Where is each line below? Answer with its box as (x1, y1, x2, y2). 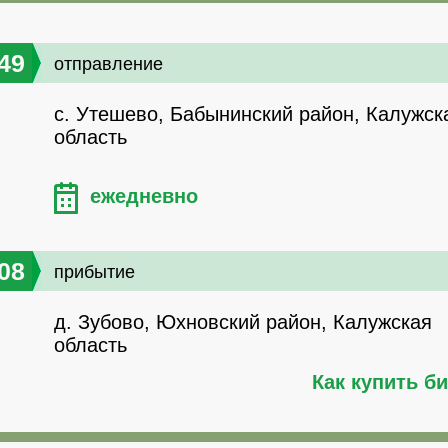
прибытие (54, 262, 135, 283)
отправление (54, 54, 163, 75)
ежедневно (90, 185, 198, 208)
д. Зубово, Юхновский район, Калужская (54, 311, 432, 334)
